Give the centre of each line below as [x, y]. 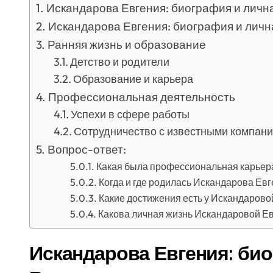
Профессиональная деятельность [141, 97]
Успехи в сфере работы [130, 114]
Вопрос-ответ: [87, 149]
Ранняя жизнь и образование [126, 44]
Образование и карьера [133, 79]
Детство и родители [120, 62]
